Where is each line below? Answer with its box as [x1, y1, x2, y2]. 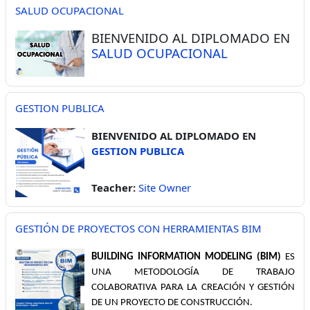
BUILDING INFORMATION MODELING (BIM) [91, 251, 281, 262]
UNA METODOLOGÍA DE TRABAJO [91, 266, 295, 277]
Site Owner [138, 180, 191, 194]
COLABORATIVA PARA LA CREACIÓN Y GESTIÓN [91, 282, 295, 293]
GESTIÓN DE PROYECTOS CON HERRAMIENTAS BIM [15, 221, 262, 235]
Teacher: [91, 180, 138, 194]
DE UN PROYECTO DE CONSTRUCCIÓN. [91, 297, 253, 308]
